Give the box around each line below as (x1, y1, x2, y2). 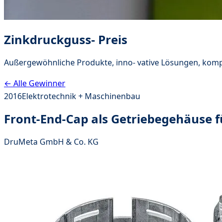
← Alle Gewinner (4, 77, 65, 89)
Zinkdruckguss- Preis (4, 31, 127, 48)
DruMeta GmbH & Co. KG (4, 136, 99, 147)
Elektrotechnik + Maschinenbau (22, 90, 140, 102)
